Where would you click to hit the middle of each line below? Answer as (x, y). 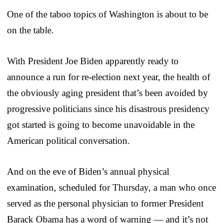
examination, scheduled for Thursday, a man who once (111, 187)
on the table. (30, 30)
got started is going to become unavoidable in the (101, 124)
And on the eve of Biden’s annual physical (88, 171)
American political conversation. (68, 140)
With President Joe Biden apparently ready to (93, 61)
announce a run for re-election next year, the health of (109, 77)
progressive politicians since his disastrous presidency (108, 109)
